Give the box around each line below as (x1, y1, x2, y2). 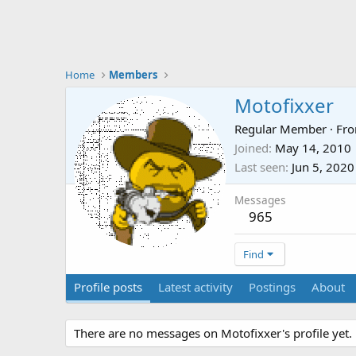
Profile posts (74, 279, 142, 296)
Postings (249, 279, 296, 296)
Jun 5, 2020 (292, 159, 354, 176)
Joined (234, 140, 269, 157)
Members (109, 68, 158, 82)
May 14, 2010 (275, 140, 351, 157)
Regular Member (234, 121, 327, 137)
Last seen (234, 159, 285, 176)
